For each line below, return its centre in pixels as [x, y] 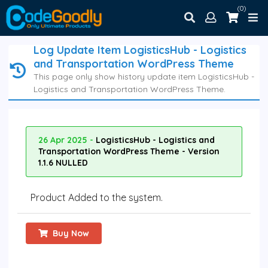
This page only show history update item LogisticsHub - [144, 77]
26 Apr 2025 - [67, 140]
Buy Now [71, 234]
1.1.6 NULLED [63, 163]
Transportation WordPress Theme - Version [129, 152]
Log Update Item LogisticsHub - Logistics [140, 50]
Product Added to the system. [97, 198]
